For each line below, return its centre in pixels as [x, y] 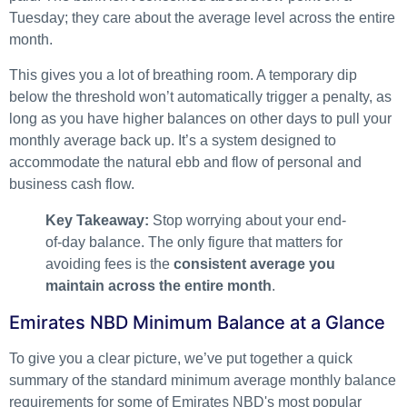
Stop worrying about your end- [248, 220]
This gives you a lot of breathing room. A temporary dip [183, 74]
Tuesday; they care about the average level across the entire [202, 18]
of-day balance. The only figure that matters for [194, 242]
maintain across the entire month [159, 285]
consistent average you [254, 263]
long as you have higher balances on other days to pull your [200, 118]
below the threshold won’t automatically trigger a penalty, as [200, 96]
